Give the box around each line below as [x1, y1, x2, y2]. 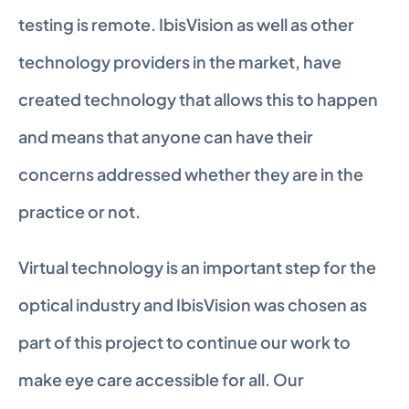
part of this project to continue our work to [18, 331, 351, 352]
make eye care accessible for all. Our [18, 369, 304, 390]
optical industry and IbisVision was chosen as [18, 294, 367, 315]
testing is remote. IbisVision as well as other [18, 14, 354, 35]
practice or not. [18, 201, 141, 222]
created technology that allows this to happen [18, 89, 378, 110]
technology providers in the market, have [18, 51, 341, 72]
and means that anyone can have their [18, 126, 313, 147]
